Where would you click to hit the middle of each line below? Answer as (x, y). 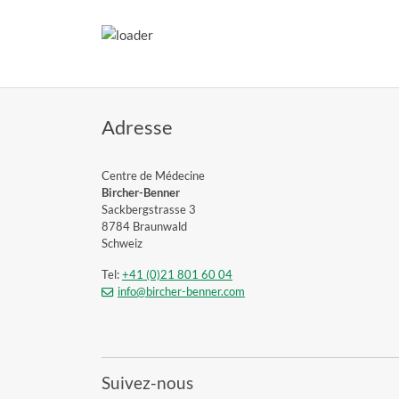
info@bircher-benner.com (181, 291)
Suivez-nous (147, 382)
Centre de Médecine (153, 175)
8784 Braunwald (144, 226)
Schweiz (122, 243)
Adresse (137, 127)
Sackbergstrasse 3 (149, 209)
